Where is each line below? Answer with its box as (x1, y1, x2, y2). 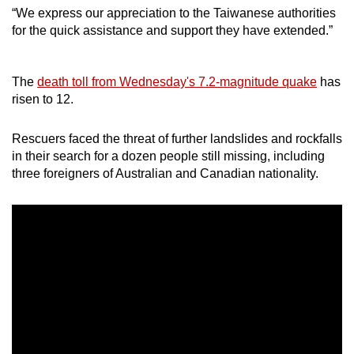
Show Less (145, 14, 209, 28)
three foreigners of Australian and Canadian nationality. (12, 166, 318, 180)
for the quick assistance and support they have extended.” (12, 23, 333, 37)
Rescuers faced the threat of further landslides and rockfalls (12, 131, 342, 145)
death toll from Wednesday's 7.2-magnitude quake (37, 74, 317, 88)
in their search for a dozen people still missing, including (12, 149, 325, 163)
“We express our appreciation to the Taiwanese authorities (12, 6, 336, 20)
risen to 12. (12, 92, 73, 106)
